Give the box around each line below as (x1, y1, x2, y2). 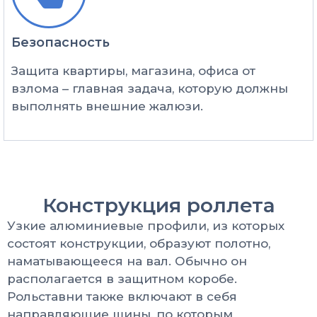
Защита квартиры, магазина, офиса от (11, 64, 255, 79)
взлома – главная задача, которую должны (11, 81, 288, 96)
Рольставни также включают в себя (7, 289, 237, 304)
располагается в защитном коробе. (7, 271, 237, 286)
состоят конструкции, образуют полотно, (7, 236, 270, 250)
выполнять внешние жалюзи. (11, 99, 203, 114)
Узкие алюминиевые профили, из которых (7, 218, 284, 233)
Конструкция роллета (42, 192, 275, 217)
